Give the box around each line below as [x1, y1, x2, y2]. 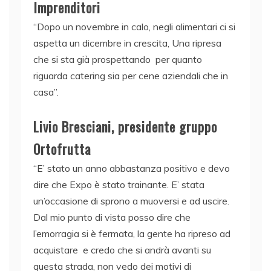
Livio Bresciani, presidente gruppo [33, 117, 217, 137]
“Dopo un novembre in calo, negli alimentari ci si [33, 21, 235, 33]
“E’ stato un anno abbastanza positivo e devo [33, 162, 230, 175]
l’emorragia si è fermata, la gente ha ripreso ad [33, 227, 230, 240]
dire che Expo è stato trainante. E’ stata [33, 178, 204, 191]
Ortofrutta [33, 139, 91, 159]
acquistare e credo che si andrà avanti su [33, 244, 211, 256]
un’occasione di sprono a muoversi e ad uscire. [33, 195, 229, 207]
